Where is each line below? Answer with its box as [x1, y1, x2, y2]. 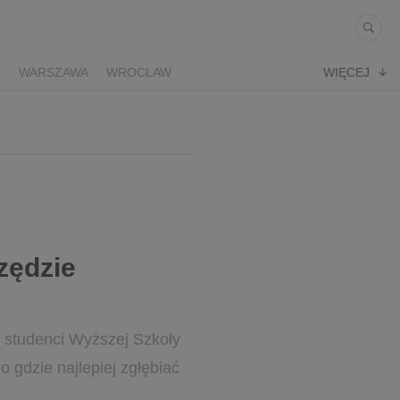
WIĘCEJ [323, 64, 370, 79]
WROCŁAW [106, 64, 171, 79]
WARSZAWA [19, 64, 88, 79]
